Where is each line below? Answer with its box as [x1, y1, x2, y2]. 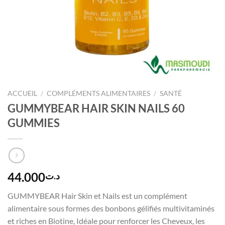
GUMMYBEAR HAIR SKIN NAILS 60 [8, 101, 185, 115]
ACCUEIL [8, 89, 37, 97]
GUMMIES [8, 116, 60, 130]
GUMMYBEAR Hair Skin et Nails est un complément [8, 191, 187, 201]
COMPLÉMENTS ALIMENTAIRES [47, 89, 151, 97]
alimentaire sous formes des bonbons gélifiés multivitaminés [8, 203, 214, 213]
